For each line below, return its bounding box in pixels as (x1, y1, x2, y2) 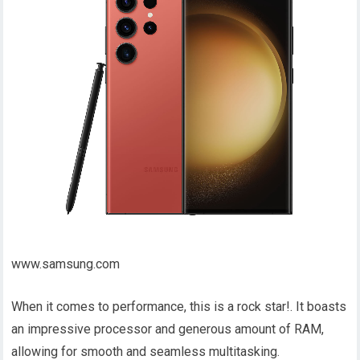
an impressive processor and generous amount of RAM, (11, 321, 325, 337)
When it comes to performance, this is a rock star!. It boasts (11, 299, 347, 315)
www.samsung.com (11, 256, 121, 272)
